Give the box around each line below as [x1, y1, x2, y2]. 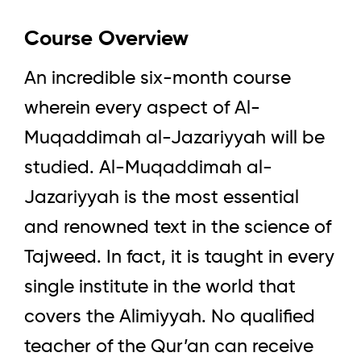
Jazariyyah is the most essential [24, 189, 299, 208]
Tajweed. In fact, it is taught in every [24, 248, 334, 268]
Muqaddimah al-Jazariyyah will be [24, 129, 325, 148]
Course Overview [24, 29, 189, 50]
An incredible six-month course [24, 69, 291, 89]
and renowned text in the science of [24, 218, 331, 238]
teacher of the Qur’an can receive [24, 338, 313, 357]
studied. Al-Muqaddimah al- [24, 159, 272, 178]
